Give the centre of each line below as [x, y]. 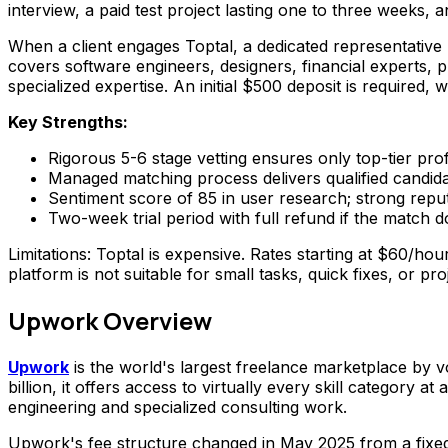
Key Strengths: [68, 122]
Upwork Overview [110, 321]
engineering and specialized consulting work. [177, 407]
